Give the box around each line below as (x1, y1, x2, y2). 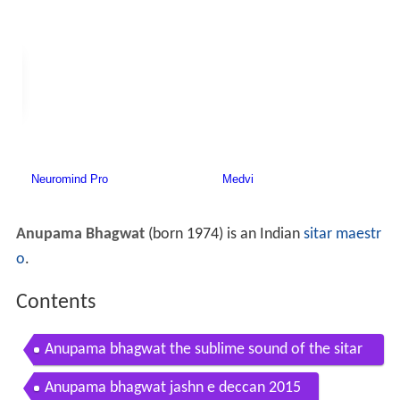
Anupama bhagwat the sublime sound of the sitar (44, 340, 362, 358)
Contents (15, 292, 96, 314)
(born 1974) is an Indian (144, 226, 304, 244)
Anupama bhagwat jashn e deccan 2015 (44, 379, 301, 396)
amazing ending (44, 371, 145, 389)
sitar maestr (303, 226, 381, 244)
